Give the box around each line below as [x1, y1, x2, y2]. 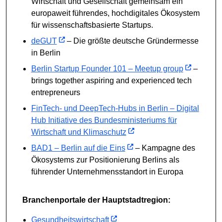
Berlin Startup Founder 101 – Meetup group [31, 64, 183, 73]
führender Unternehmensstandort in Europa [31, 167, 183, 176]
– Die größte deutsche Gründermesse [64, 36, 199, 45]
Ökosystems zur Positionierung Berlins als [31, 155, 179, 164]
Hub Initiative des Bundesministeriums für [31, 115, 177, 124]
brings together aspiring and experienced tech [31, 76, 192, 85]
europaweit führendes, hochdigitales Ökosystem [31, 8, 200, 17]
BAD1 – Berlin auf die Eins [31, 143, 125, 152]
